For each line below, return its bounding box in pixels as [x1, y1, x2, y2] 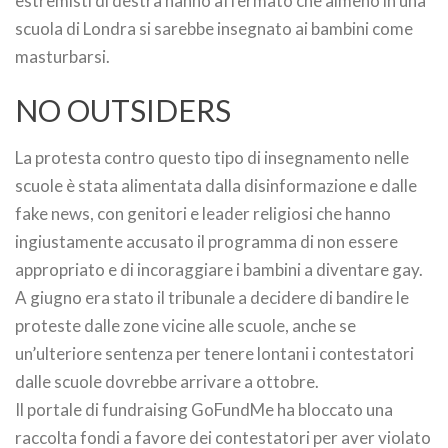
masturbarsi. [15, 46, 110, 67]
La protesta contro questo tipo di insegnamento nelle [15, 147, 409, 168]
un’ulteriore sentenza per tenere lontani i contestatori [15, 343, 414, 364]
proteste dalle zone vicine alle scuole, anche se [15, 315, 356, 336]
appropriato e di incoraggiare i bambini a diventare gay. [15, 259, 423, 280]
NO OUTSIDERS [15, 92, 231, 128]
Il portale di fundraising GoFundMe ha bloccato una [15, 399, 393, 420]
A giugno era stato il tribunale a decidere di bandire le [15, 287, 409, 308]
